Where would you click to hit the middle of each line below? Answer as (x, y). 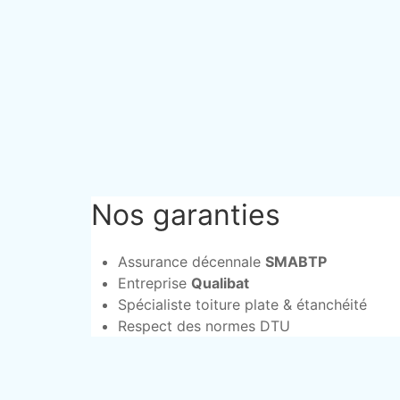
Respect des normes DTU (204, 326)
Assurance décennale (192, 262)
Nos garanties (186, 215)
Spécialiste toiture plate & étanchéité (242, 304)
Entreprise (154, 283)
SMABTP (296, 262)
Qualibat (220, 283)
